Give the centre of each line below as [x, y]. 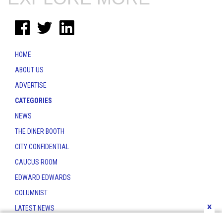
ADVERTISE [31, 85]
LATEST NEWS [35, 208]
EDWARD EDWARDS [43, 178]
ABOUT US [29, 70]
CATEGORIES [33, 101]
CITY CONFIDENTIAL [42, 147]
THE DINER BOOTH [40, 132]
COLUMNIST [31, 193]
